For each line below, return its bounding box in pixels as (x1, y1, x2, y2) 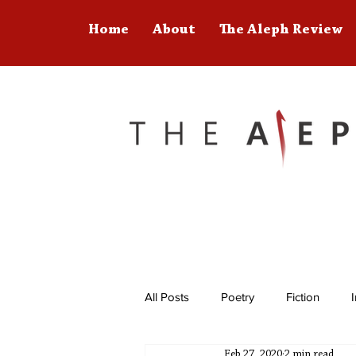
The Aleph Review (219, 23, 342, 37)
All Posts (145, 289, 189, 304)
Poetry (221, 289, 254, 304)
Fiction (286, 289, 319, 304)
